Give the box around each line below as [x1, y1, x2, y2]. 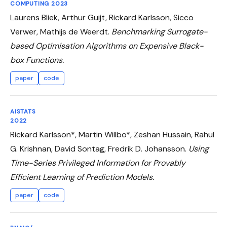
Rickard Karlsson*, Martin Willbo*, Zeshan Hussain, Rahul [10, 129, 214, 140]
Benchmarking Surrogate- [111, 26, 208, 37]
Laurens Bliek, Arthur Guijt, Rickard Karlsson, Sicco [10, 12, 194, 23]
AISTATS [10, 107, 36, 116]
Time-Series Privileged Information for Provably [10, 157, 185, 168]
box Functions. [10, 55, 64, 66]
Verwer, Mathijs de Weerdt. [10, 26, 111, 37]
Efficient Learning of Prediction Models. [10, 171, 154, 182]
